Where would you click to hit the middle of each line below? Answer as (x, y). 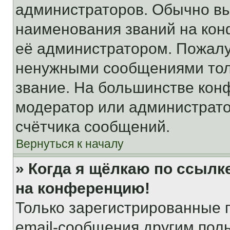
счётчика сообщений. (93, 127)
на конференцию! (83, 188)
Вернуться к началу (70, 144)
